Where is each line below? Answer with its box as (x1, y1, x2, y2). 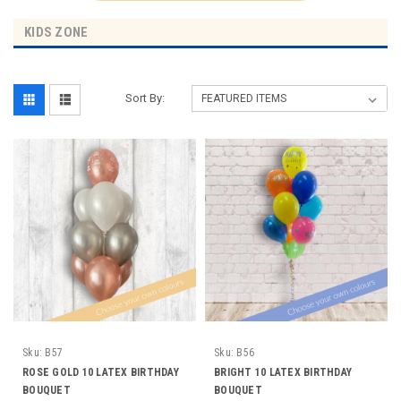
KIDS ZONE (24, 23, 89, 40)
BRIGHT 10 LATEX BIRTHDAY (214, 365, 352, 379)
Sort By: (125, 90, 166, 105)
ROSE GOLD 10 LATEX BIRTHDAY (22, 365, 179, 379)
